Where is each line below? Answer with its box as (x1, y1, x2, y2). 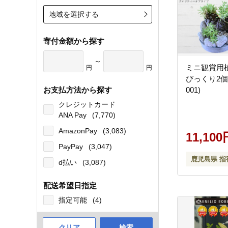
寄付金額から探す (43, 37, 104, 45)
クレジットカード (59, 100, 116, 108)
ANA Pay (59, 111, 89, 119)
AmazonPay (59, 127, 99, 135)
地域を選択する (49, 10, 99, 18)
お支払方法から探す (43, 85, 112, 94)
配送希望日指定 (43, 181, 97, 190)
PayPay (59, 142, 85, 151)
